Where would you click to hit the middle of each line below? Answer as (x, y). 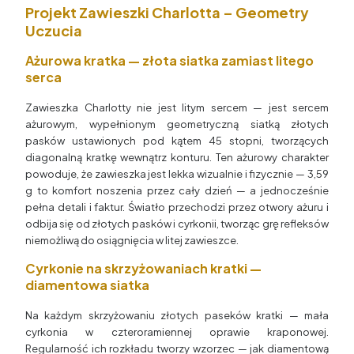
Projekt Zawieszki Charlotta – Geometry (167, 13)
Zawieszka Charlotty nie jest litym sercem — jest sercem (177, 108)
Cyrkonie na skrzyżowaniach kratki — (143, 269)
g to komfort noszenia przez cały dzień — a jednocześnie (177, 191)
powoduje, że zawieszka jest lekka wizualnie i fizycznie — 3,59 (177, 174)
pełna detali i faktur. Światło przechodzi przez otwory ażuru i (177, 207)
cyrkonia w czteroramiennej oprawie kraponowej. (177, 332)
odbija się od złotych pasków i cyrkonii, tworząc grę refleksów (177, 224)
